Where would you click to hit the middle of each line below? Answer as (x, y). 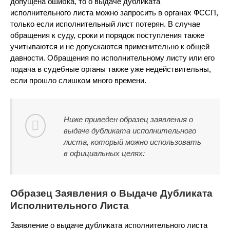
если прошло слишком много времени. (78, 80)
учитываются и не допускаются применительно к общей (110, 46)
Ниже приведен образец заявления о (128, 119)
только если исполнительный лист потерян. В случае (105, 24)
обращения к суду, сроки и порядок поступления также (107, 35)
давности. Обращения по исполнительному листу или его (112, 58)
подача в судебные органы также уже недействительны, (111, 69)
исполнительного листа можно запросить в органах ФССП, (114, 13)
